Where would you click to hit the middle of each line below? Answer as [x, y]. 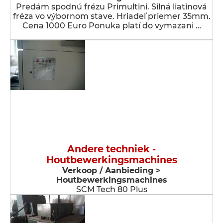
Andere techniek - [111, 149]
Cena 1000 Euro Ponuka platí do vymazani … [111, 26]
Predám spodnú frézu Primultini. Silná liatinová [111, 7]
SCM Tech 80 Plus [111, 189]
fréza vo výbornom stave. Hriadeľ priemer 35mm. [111, 16]
